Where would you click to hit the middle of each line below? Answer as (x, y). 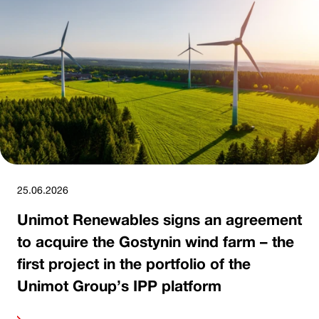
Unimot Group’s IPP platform (119, 285)
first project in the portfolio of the (134, 263)
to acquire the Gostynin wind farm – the (156, 241)
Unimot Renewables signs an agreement (159, 219)
